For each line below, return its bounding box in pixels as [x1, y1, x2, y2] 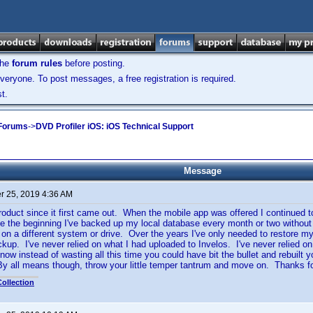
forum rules [12, 58, 62, 68]
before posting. [62, 58, 125, 68]
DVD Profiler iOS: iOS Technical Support [36, 121, 194, 131]
